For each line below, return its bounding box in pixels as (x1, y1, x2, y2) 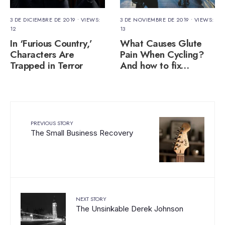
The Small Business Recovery (31, 128, 133, 138)
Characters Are (10, 48, 74, 62)
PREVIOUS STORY (31, 119, 73, 128)
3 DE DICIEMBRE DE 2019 (10, 16, 76, 24)
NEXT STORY (76, 195, 106, 203)
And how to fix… (120, 59, 189, 73)
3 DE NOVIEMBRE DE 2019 (120, 16, 189, 24)
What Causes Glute (120, 37, 202, 51)
